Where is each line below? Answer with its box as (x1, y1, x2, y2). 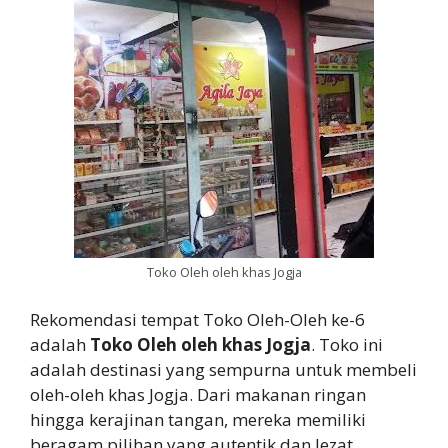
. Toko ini (311, 333, 383, 357)
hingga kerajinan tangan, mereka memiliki (30, 408, 366, 432)
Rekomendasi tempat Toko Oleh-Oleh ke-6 (30, 308, 365, 332)
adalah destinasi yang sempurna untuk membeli (30, 358, 417, 382)
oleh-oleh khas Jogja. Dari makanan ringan (30, 383, 366, 407)
